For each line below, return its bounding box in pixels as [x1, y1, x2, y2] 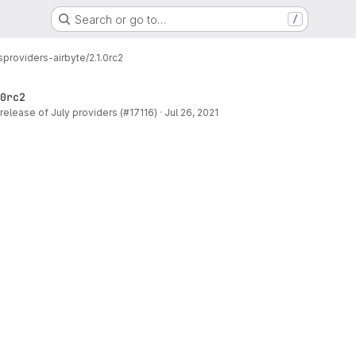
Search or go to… [74, 12, 166, 26]
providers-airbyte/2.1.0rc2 [3, 51, 123, 64]
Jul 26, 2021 [164, 106, 219, 118]
